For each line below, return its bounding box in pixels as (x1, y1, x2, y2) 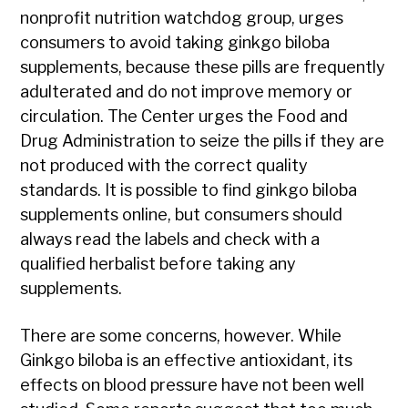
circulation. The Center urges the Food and (20, 107, 349, 127)
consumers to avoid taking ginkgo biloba (20, 33, 331, 53)
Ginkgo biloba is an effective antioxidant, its (20, 351, 353, 371)
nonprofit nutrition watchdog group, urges (20, 8, 344, 28)
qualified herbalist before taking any (20, 254, 297, 274)
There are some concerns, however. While (20, 326, 342, 346)
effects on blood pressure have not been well (20, 375, 365, 395)
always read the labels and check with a (20, 229, 321, 250)
